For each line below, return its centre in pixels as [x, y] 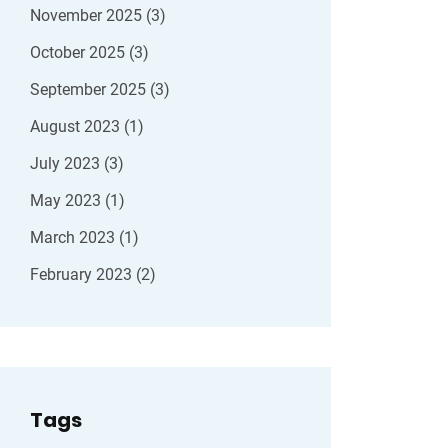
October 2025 [79, 52]
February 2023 [83, 274]
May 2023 [67, 200]
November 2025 [88, 15]
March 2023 [74, 237]
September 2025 [90, 89]
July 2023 [67, 163]
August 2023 [77, 126]
